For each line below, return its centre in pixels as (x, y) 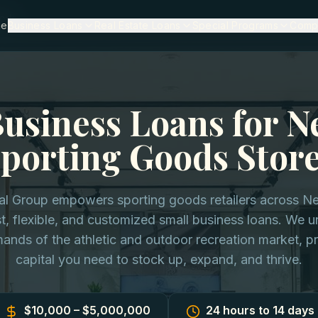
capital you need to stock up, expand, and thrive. (159, 259)
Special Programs (235, 25)
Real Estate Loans (137, 25)
